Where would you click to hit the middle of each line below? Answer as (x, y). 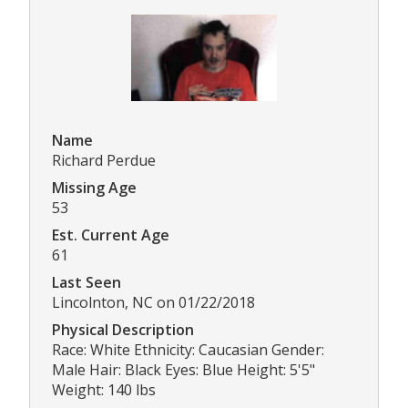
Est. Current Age (111, 235)
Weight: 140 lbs (104, 389)
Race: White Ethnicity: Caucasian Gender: (188, 349)
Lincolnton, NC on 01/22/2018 (153, 302)
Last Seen (87, 282)
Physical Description (123, 329)
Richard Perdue (104, 160)
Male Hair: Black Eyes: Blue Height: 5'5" (184, 369)
